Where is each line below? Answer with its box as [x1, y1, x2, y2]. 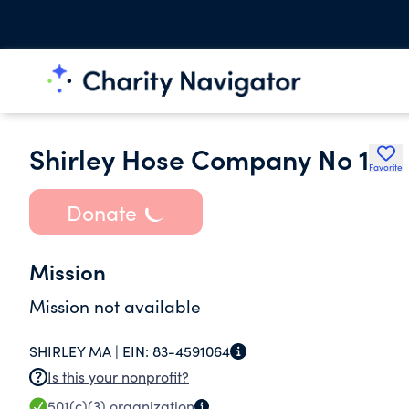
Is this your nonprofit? [47, 367, 189, 386]
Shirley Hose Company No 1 [29, 139, 369, 177]
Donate [66, 197, 137, 226]
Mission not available [29, 294, 201, 318]
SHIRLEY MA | [29, 341, 122, 361]
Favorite [369, 161, 403, 173]
